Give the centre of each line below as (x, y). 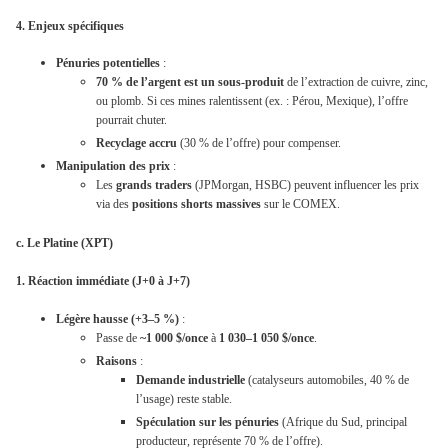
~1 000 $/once (174, 337)
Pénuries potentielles (108, 63)
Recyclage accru (136, 143)
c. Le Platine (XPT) (64, 242)
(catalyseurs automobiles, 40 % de (327, 379)
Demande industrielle (190, 379)
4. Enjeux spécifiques (70, 25)
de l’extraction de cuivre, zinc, (356, 82)
